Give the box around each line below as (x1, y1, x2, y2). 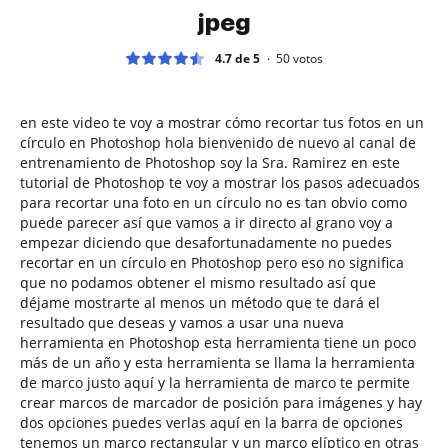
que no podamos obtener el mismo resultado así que (20, 272, 376, 292)
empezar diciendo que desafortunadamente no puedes (20, 232, 392, 252)
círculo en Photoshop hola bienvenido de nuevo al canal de (20, 132, 416, 152)
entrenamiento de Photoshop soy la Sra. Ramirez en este (20, 152, 400, 172)
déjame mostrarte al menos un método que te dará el (20, 292, 380, 312)
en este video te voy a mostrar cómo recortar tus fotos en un (20, 112, 424, 132)
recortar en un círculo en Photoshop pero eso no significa (20, 252, 404, 272)
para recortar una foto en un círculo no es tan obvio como (20, 192, 407, 212)
